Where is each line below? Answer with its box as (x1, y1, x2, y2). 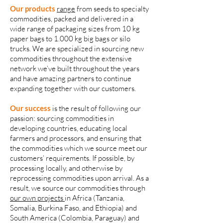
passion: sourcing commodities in (10, 113, 114, 123)
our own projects (10, 193, 65, 203)
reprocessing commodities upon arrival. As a (10, 173, 149, 183)
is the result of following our (52, 104, 141, 113)
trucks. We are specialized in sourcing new (10, 44, 144, 53)
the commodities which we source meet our (10, 143, 147, 153)
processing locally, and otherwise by (10, 163, 122, 173)
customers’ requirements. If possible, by (10, 153, 134, 163)
